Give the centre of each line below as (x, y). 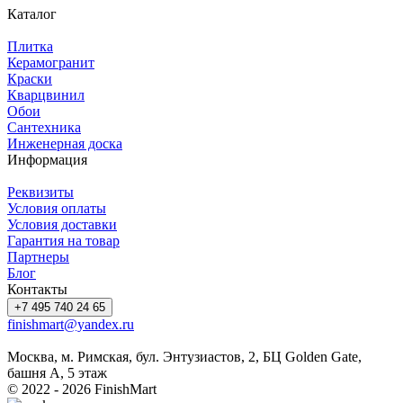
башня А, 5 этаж (57, 372)
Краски (30, 78)
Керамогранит (51, 62)
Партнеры (38, 256)
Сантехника (44, 127)
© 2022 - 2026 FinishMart (82, 389)
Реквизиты (40, 192)
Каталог (32, 13)
